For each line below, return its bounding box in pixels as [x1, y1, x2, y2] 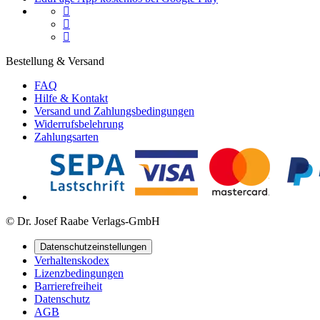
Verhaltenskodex [34, 254, 109, 267]
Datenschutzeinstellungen [40, 241, 146, 253]
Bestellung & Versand [6, 55, 104, 68]
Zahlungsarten [34, 131, 99, 144]
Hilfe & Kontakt [34, 92, 108, 105]
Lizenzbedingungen [34, 267, 124, 280]
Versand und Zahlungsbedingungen [34, 105, 194, 118]
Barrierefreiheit [34, 280, 102, 293]
